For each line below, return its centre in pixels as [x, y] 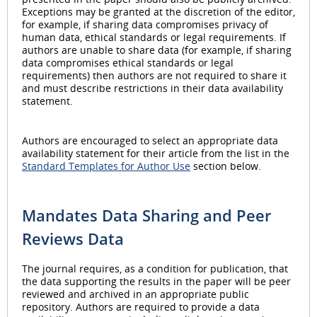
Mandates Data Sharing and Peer [146, 216]
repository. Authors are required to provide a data [141, 306]
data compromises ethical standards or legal [128, 63]
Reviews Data [73, 239]
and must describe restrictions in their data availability [152, 88]
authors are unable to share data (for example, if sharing [157, 50]
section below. [226, 166]
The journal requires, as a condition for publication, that [155, 268]
